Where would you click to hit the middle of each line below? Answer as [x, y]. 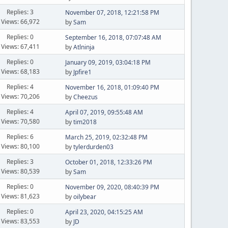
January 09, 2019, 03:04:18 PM [108, 62]
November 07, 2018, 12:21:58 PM [112, 12]
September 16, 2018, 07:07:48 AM [113, 37]
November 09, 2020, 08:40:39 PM [112, 187]
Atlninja [84, 47]
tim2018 [85, 122]
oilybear [84, 197]
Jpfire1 [82, 72]
